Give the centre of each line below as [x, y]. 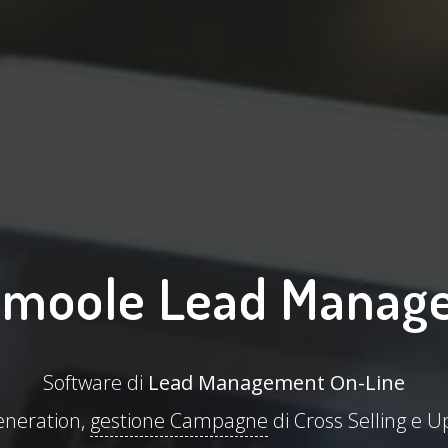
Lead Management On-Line [276, 383]
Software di [95, 383]
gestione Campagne [179, 421]
